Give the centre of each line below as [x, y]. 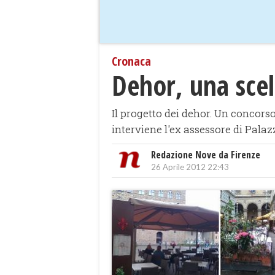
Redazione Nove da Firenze [206, 155]
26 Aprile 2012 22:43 [190, 167]
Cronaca [131, 61]
